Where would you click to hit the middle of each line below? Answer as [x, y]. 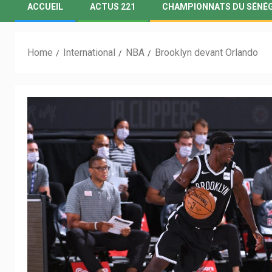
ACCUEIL [45, 7]
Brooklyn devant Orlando [206, 53]
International [89, 53]
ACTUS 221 [113, 7]
